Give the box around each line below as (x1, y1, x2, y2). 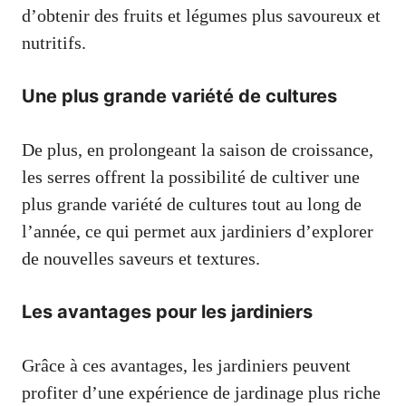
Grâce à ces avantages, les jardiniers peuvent (22, 354, 351, 375)
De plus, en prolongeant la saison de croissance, (22, 139, 373, 159)
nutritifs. (22, 32, 86, 53)
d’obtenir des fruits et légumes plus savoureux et (22, 5, 381, 25)
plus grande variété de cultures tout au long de (22, 193, 362, 214)
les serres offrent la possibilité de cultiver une (22, 166, 360, 187)
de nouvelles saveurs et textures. (22, 247, 260, 268)
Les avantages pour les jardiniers (22, 300, 313, 323)
